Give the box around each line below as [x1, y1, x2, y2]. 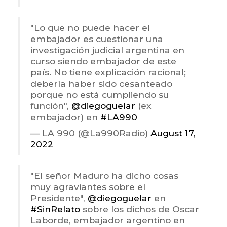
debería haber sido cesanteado [30, 78, 172, 89]
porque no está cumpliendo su [30, 89, 169, 100]
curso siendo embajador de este [30, 56, 176, 67]
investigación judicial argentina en [30, 45, 184, 56]
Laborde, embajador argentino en [30, 215, 185, 226]
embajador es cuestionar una [30, 33, 163, 45]
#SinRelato [30, 204, 80, 215]
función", [30, 100, 71, 111]
